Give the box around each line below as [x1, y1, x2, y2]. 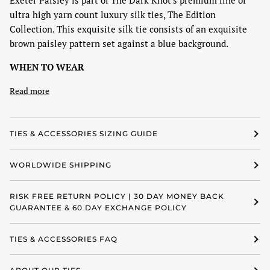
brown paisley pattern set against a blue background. [10, 37, 228, 50]
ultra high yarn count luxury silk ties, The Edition [10, 8, 216, 21]
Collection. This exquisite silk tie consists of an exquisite [10, 23, 247, 36]
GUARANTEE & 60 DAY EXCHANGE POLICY [10, 203, 187, 213]
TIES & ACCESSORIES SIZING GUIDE [10, 129, 158, 139]
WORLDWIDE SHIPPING [10, 160, 111, 170]
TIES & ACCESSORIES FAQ [10, 234, 118, 244]
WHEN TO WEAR [10, 61, 84, 74]
